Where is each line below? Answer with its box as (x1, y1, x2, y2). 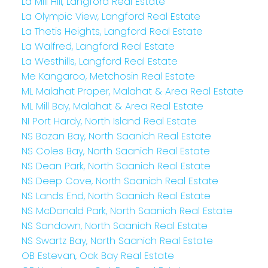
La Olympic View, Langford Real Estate (21, 9, 200, 23)
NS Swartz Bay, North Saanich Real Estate (21, 233, 213, 248)
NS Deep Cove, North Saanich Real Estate (21, 173, 218, 188)
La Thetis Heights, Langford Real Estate (21, 24, 203, 38)
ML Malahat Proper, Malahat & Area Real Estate (21, 84, 243, 98)
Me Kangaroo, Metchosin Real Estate (21, 69, 195, 83)
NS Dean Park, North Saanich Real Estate (21, 159, 211, 173)
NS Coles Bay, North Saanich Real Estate (21, 144, 210, 158)
